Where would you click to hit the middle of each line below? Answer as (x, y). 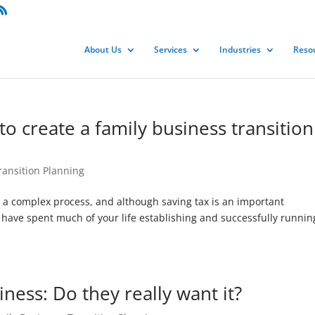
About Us (103, 50)
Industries (240, 50)
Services (170, 50)
